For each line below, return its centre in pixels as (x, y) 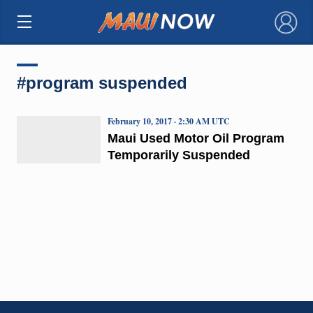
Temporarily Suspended (179, 155)
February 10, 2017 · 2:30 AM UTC (168, 121)
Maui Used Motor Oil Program (196, 138)
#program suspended (102, 82)
